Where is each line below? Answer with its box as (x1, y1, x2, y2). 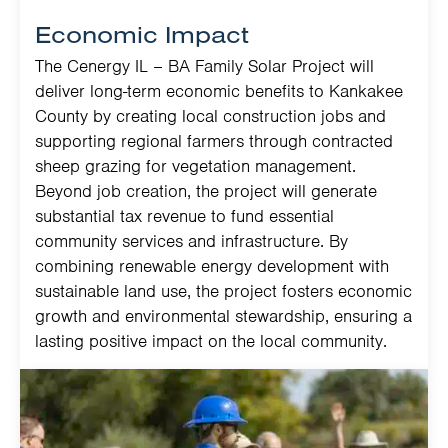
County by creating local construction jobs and (35, 105, 386, 128)
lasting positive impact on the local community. (35, 330, 387, 353)
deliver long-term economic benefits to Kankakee (35, 80, 403, 103)
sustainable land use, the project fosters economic (35, 280, 412, 303)
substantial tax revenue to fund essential (35, 205, 334, 228)
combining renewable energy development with (35, 255, 389, 278)
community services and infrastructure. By (35, 230, 348, 253)
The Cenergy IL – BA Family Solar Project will (35, 55, 374, 78)
